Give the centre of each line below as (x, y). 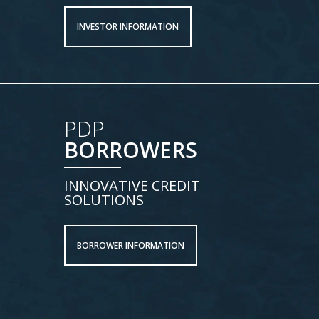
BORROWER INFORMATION (130, 245)
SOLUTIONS (104, 200)
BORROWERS (130, 150)
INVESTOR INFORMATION (127, 27)
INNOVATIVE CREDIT (132, 185)
